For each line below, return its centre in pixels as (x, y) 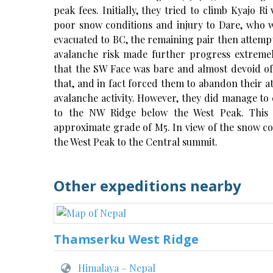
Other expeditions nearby (147, 186)
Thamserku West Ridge (126, 239)
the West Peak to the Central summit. (136, 142)
